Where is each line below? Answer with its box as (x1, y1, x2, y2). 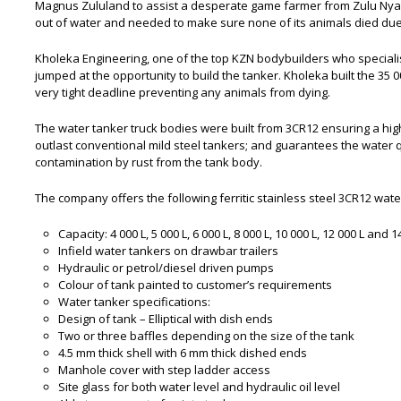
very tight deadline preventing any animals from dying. (34, 84, 330, 101)
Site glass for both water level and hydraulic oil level (57, 379, 340, 396)
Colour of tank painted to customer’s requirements (57, 277, 332, 294)
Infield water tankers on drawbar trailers (57, 243, 278, 260)
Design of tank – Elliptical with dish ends (57, 311, 273, 328)
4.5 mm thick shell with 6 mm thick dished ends (57, 345, 307, 362)
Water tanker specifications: (57, 294, 210, 311)
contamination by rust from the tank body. (34, 154, 262, 171)
